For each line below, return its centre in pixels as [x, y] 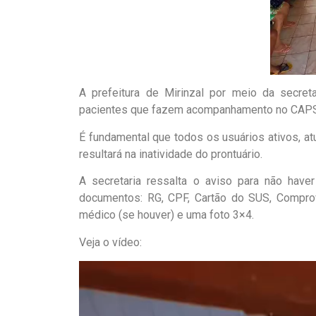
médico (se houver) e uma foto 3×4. [166, 215]
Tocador [98, 268]
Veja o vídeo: [110, 242]
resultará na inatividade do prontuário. [171, 154]
